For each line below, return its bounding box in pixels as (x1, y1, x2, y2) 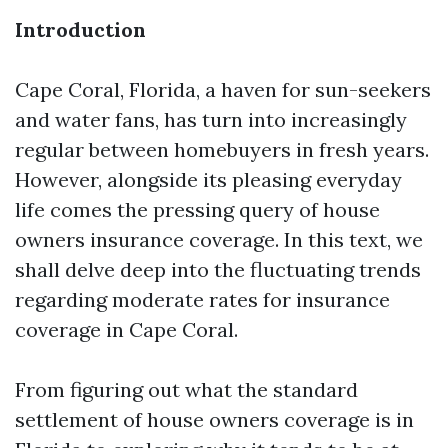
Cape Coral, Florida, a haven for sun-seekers (15, 77, 431, 102)
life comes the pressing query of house (15, 197, 380, 222)
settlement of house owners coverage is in (15, 407, 414, 432)
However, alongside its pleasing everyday (15, 167, 402, 192)
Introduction (15, 17, 146, 42)
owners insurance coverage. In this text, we (15, 227, 423, 252)
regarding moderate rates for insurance (15, 287, 390, 312)
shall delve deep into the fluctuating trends (15, 257, 421, 282)
